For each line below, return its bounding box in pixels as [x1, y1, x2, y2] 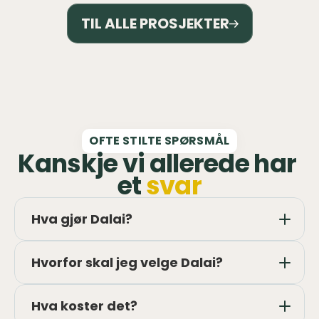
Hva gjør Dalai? [31, 210, 132, 228]
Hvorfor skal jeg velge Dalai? [31, 253, 223, 271]
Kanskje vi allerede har [18, 147, 297, 181]
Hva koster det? [31, 297, 137, 315]
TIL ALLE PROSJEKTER [80, 14, 229, 33]
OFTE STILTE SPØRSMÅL [89, 132, 230, 149]
